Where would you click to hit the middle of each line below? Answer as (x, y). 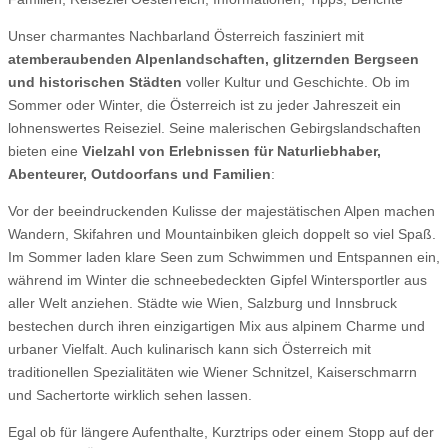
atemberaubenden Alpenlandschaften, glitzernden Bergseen (213, 59)
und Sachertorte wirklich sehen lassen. (130, 395)
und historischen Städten (95, 82)
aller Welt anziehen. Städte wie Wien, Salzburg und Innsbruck (202, 303)
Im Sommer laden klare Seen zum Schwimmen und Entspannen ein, (224, 257)
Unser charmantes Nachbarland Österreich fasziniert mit (186, 36)
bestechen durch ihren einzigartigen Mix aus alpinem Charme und (216, 326)
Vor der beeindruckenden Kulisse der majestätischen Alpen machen (221, 211)
